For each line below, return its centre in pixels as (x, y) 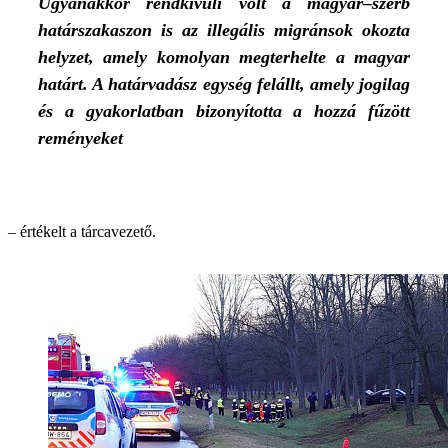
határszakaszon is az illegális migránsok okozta (224, 30)
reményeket (80, 138)
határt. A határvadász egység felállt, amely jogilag (224, 84)
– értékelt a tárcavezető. (82, 231)
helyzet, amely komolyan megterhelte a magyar (224, 57)
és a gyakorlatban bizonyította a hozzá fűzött (224, 111)
